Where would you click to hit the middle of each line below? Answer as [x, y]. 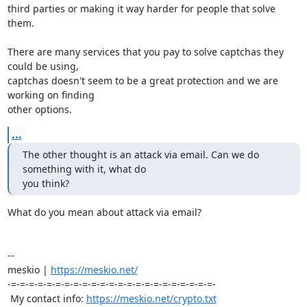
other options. [39, 109]
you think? [46, 183]
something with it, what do [85, 169]
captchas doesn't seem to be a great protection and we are [143, 81]
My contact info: [48, 298]
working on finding [52, 95]
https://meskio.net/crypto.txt [151, 298]
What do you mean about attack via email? [104, 212]
